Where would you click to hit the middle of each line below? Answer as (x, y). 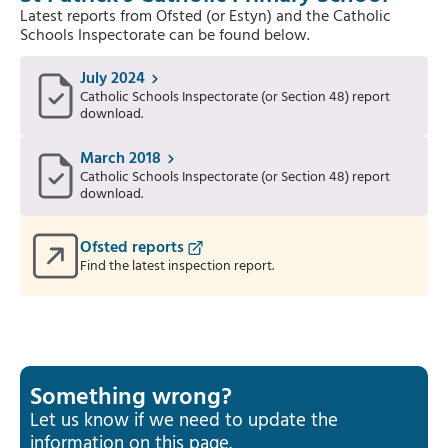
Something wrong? (131, 398)
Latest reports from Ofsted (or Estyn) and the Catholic (205, 17)
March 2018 (120, 159)
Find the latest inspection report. (177, 266)
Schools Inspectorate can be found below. (165, 36)
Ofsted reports (132, 247)
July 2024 (112, 79)
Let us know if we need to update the (184, 421)
